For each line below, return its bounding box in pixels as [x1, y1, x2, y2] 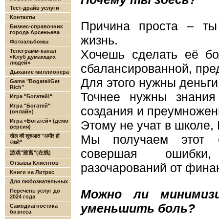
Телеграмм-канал [10, 48, 56, 54]
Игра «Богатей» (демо [10, 118, 68, 124]
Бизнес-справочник [10, 23, 63, 29]
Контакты [10, 14, 35, 20]
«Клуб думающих [10, 54, 56, 60]
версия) [10, 124, 31, 130]
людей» [10, 60, 30, 66]
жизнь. [81, 34, 118, 47]
